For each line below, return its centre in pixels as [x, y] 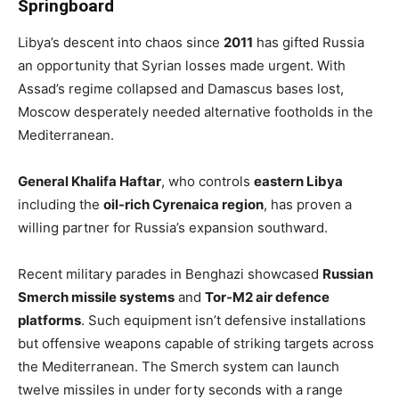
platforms [49, 320]
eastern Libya [298, 181]
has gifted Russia [309, 42]
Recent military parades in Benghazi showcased [170, 273]
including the [61, 204]
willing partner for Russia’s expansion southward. [173, 227]
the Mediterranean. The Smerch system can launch [179, 366]
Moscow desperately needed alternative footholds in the [195, 111]
